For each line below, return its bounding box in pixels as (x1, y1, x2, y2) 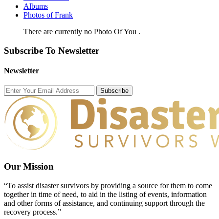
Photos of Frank (23, 11, 73, 19)
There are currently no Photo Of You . (23, 27, 140, 36)
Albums (23, 2, 48, 10)
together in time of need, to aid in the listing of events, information (4, 190, 207, 198)
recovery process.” (4, 207, 61, 216)
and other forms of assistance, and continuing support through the (4, 198, 205, 207)
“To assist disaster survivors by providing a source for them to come (4, 181, 212, 190)
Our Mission (4, 161, 54, 172)
